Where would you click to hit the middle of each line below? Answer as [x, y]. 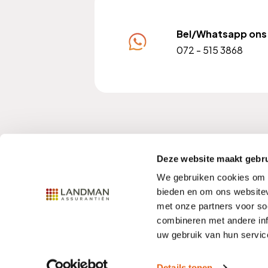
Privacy [182, 207]
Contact [130, 207]
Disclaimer [237, 207]
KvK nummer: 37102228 [192, 145]
